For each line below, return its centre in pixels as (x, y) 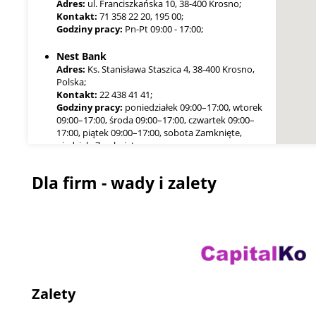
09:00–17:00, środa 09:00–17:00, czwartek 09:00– (156, 120)
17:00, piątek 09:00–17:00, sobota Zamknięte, (150, 133)
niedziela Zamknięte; (99, 146)
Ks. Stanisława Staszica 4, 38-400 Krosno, (170, 69)
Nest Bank (82, 56)
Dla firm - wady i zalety (124, 183)
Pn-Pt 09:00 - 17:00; (163, 29)
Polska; (72, 82)
